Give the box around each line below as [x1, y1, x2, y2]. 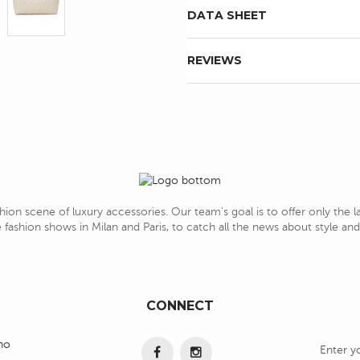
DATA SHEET [187, 7, 267, 22]
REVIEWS [187, 52, 242, 67]
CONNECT [145, 297, 214, 313]
